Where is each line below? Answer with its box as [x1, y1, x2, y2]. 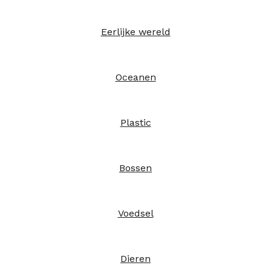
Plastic [120, 117, 151, 128]
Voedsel [117, 207, 154, 219]
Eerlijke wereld [100, 26, 171, 38]
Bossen [119, 162, 152, 174]
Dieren [120, 253, 151, 264]
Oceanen [115, 71, 156, 83]
